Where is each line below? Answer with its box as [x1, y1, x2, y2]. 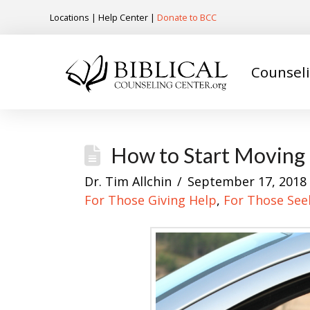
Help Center [98, 10, 148, 24]
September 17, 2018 [188, 172, 307, 190]
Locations [50, 10, 89, 24]
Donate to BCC [157, 10, 217, 24]
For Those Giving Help [84, 191, 217, 208]
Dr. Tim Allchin [84, 172, 172, 190]
